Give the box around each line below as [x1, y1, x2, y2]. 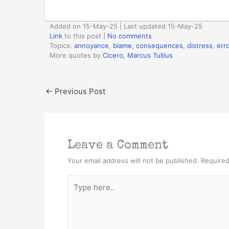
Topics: [50, 41, 74, 50]
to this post [62, 31, 101, 40]
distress [187, 41, 213, 50]
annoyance [74, 41, 109, 50]
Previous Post [53, 86, 105, 96]
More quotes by [50, 51, 103, 59]
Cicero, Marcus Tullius [103, 51, 173, 59]
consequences [136, 41, 183, 50]
